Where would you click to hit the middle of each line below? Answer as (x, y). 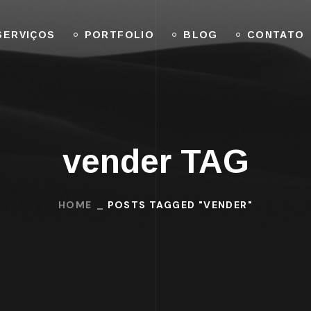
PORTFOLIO (119, 35)
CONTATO (276, 35)
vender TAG (155, 161)
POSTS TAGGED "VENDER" (180, 204)
